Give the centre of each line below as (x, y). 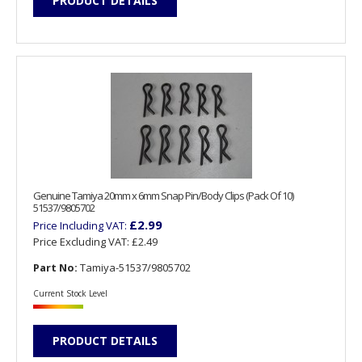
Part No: (55, 267)
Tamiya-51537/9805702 (134, 267)
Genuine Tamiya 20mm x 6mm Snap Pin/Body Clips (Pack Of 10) (163, 195)
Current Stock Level (70, 294)
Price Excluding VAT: (82, 241)
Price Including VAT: (81, 225)
